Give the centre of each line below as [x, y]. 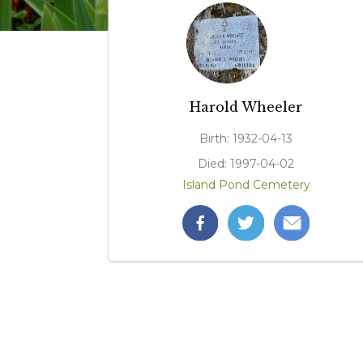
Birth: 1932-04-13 [246, 138]
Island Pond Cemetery [246, 184]
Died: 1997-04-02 [246, 163]
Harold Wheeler [246, 107]
